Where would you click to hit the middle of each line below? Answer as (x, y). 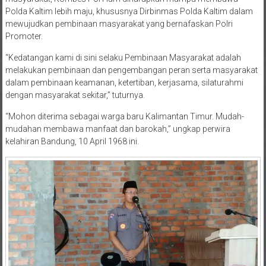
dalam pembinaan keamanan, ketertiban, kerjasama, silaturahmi (124, 83)
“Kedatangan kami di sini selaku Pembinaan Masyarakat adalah (123, 58)
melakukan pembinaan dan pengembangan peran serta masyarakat (131, 70)
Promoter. (24, 37)
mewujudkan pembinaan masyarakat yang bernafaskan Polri (119, 24)
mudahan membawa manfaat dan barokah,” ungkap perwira (118, 129)
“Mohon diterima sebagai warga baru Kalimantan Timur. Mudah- (124, 117)
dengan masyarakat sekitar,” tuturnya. (75, 95)
